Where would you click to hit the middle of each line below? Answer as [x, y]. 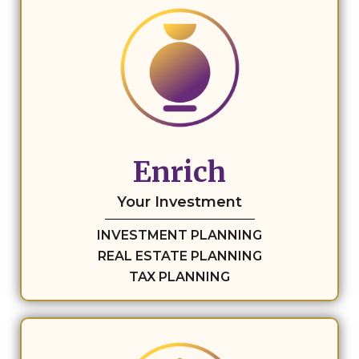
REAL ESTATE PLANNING [179, 256]
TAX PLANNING [179, 276]
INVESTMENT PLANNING [179, 235]
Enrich [179, 172]
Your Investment [179, 202]
